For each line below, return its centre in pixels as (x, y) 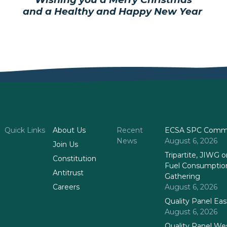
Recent (130, 130)
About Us (69, 130)
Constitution (75, 159)
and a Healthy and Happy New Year (113, 11)
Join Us (66, 145)
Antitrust (68, 173)
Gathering (183, 177)
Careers (66, 187)
